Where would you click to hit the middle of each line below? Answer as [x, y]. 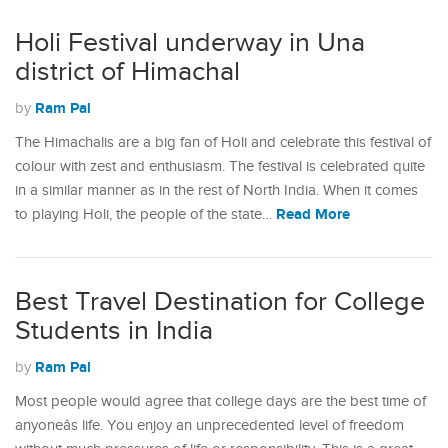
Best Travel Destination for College [220, 302]
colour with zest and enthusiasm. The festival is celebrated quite [220, 166]
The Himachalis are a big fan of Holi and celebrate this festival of [223, 142]
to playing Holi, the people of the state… [145, 214]
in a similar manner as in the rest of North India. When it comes [216, 190]
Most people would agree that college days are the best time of [220, 401]
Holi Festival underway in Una [190, 43]
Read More [313, 214]
